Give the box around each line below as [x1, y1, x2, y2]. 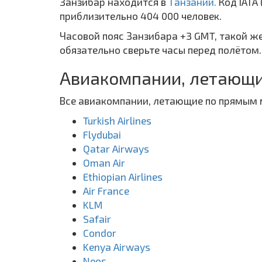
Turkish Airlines [83, 114, 151, 126]
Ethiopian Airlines [83, 170, 163, 182]
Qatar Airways [83, 142, 149, 154]
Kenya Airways [83, 240, 150, 253]
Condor [83, 226, 116, 239]
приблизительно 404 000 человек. [60, 9, 222, 22]
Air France [83, 184, 129, 196]
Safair [83, 212, 111, 225]
